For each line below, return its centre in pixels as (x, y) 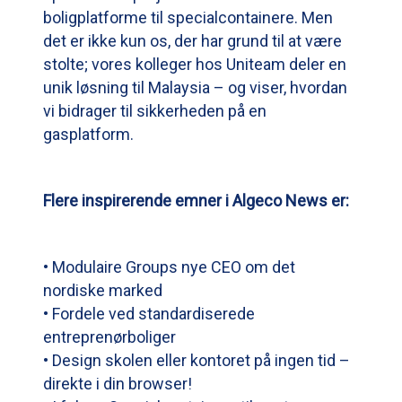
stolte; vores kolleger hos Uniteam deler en (195, 65)
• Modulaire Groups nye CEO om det (169, 267)
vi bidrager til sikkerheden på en (155, 111)
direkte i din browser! (118, 384)
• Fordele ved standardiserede (149, 314)
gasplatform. (88, 135)
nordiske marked (103, 291)
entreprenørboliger (109, 337)
